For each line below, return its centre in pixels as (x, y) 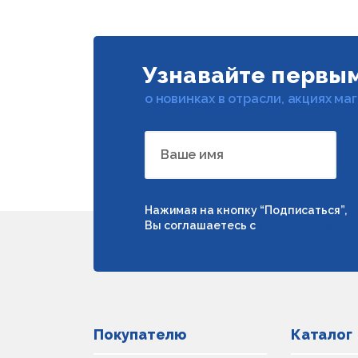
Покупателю (140, 334)
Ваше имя (192, 155)
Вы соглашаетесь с (201, 225)
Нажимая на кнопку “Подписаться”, (246, 210)
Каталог (322, 334)
